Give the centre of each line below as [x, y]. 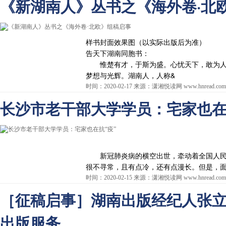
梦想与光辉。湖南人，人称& [130, 75]
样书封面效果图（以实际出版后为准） [146, 42]
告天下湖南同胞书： [118, 53]
